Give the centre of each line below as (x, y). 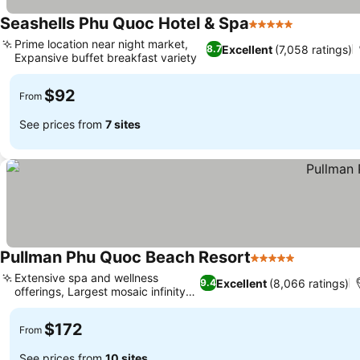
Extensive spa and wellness (86, 278)
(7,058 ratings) (314, 49)
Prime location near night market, (101, 44)
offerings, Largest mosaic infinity (100, 291)
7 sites (123, 124)
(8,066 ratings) (309, 283)
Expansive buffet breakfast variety (106, 57)
